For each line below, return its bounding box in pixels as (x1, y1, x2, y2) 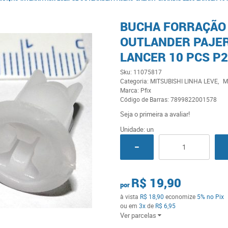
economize (163, 192, 197, 201)
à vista (120, 192, 140, 201)
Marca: (120, 86, 140, 94)
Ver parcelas (120, 211, 156, 220)
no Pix (206, 192, 224, 201)
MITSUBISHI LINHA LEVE (150, 77, 218, 85)
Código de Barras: (120, 95, 170, 103)
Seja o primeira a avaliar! (120, 109, 190, 119)
